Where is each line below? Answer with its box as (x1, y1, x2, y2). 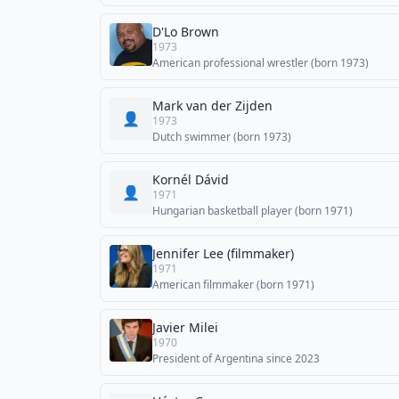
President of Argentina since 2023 (152, 351, 320, 366)
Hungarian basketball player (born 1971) (152, 203, 353, 218)
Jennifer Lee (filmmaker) (152, 245, 294, 262)
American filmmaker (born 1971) (152, 277, 314, 292)
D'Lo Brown (152, 23, 219, 40)
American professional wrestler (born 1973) (152, 55, 369, 70)
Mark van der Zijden (152, 97, 273, 114)
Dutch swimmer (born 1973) (152, 129, 291, 144)
